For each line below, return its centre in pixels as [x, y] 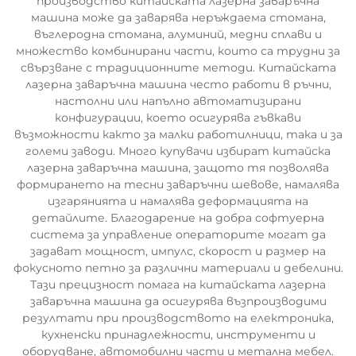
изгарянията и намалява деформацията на [178, 201]
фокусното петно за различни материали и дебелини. [178, 268]
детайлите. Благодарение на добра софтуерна [178, 218]
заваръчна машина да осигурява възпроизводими [178, 301]
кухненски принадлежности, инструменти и [178, 335]
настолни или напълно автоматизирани [178, 101]
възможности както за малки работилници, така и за [178, 134]
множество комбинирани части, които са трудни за [178, 51]
